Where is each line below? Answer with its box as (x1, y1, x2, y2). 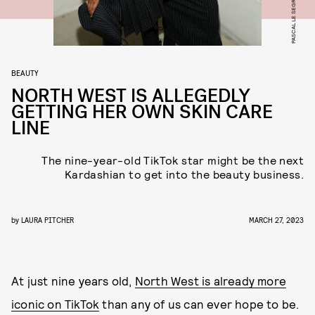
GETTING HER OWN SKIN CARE (11, 100, 273, 124)
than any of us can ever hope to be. (99, 297, 300, 311)
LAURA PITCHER (21, 215, 74, 224)
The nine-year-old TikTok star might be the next (41, 153, 304, 167)
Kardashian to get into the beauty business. (64, 167, 304, 181)
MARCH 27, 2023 (249, 215, 304, 224)
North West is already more (134, 274, 287, 288)
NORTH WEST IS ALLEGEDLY (11, 84, 250, 108)
